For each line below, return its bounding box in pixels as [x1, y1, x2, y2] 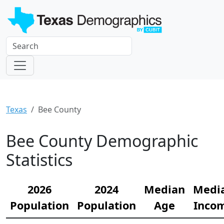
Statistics [6, 148, 72, 170]
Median [144, 181, 185, 196]
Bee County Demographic [6, 129, 198, 151]
